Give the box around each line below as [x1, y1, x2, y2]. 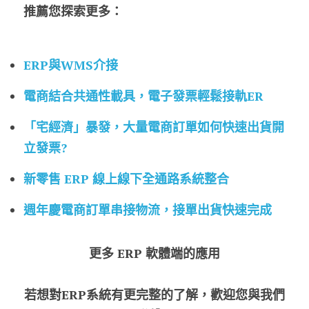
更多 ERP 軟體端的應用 [89, 244, 220, 261]
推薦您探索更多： [23, 2, 123, 19]
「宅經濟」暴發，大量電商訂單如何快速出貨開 [23, 118, 284, 135]
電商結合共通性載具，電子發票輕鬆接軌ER [23, 87, 263, 104]
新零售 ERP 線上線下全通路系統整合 [23, 170, 229, 187]
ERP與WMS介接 [23, 56, 118, 73]
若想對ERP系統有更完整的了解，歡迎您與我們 [24, 286, 285, 303]
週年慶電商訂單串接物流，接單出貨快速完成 [23, 201, 272, 218]
